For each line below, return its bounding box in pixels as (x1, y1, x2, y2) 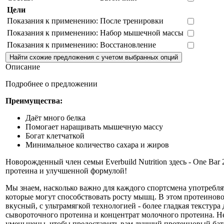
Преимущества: (5, 96, 62, 105)
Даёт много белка (25, 113, 85, 122)
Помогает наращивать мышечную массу (25, 122, 163, 131)
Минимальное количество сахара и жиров (25, 140, 169, 149)
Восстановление (100, 40, 156, 49)
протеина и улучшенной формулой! (5, 166, 127, 175)
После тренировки (100, 16, 163, 25)
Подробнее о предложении (5, 79, 97, 88)
